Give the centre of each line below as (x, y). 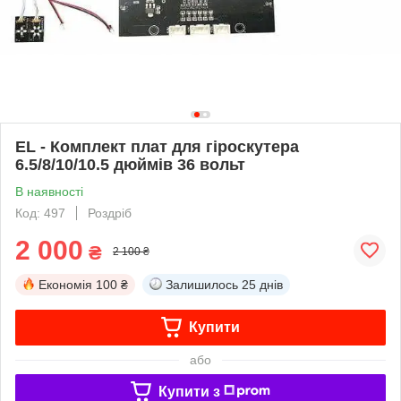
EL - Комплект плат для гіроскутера (157, 146)
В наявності (49, 191)
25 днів (262, 284)
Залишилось (202, 284)
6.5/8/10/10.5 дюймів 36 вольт (130, 164)
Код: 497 (40, 213)
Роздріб (110, 213)
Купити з (189, 391)
